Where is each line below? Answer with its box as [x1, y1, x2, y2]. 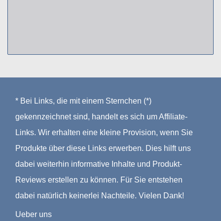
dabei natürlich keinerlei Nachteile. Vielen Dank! [15, 191, 184, 200]
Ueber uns [15, 210, 52, 219]
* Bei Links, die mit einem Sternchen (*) [15, 96, 151, 105]
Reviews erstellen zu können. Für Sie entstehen [15, 175, 183, 184]
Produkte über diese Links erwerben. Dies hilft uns [15, 144, 191, 152]
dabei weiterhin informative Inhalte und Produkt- [15, 159, 182, 168]
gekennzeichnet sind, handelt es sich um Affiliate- [15, 112, 187, 121]
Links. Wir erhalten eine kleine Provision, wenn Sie [15, 128, 193, 137]
